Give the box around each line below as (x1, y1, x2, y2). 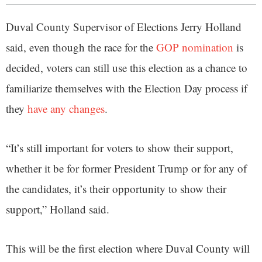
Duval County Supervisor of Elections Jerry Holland (6, 19, 242, 34)
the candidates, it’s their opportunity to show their (6, 181, 226, 196)
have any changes (27, 101, 105, 116)
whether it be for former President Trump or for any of (6, 160, 247, 175)
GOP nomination (156, 39, 233, 54)
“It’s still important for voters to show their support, (6, 140, 233, 155)
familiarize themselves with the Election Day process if (6, 80, 247, 95)
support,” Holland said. (6, 201, 109, 216)
